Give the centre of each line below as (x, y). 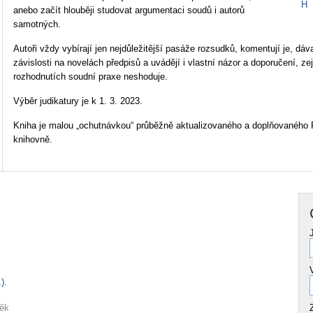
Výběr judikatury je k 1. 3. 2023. (78, 101)
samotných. (37, 24)
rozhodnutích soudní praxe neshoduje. (91, 77)
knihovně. (33, 140)
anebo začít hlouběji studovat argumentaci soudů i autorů (129, 10)
